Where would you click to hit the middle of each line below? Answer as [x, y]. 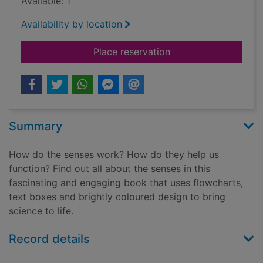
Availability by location [72, 24]
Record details [49, 239]
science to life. [41, 211]
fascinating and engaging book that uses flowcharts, [126, 183]
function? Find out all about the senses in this [109, 169]
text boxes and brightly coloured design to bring [117, 197]
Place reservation [131, 52]
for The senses [202, 51]
